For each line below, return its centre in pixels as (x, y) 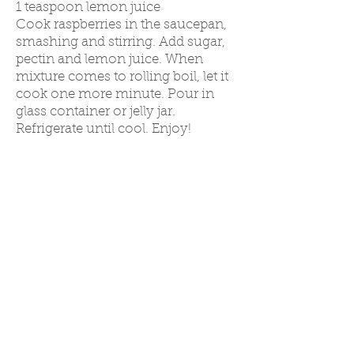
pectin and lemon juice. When (109, 60)
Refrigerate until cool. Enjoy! (104, 129)
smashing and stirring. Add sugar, (121, 42)
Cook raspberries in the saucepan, (121, 25)
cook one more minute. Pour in (115, 94)
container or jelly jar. (111, 112)
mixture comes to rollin (89, 77)
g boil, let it (195, 77)
